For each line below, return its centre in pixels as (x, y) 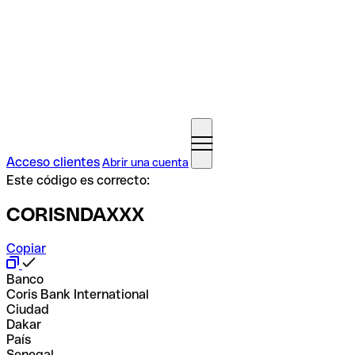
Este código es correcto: (78, 180)
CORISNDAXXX (75, 214)
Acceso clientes (53, 162)
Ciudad (28, 309)
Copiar (26, 248)
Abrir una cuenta (145, 162)
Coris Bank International (78, 294)
